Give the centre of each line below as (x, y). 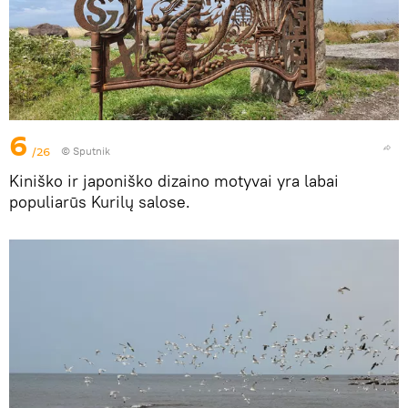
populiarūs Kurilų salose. (100, 202)
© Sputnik (86, 151)
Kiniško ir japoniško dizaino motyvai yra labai (174, 181)
